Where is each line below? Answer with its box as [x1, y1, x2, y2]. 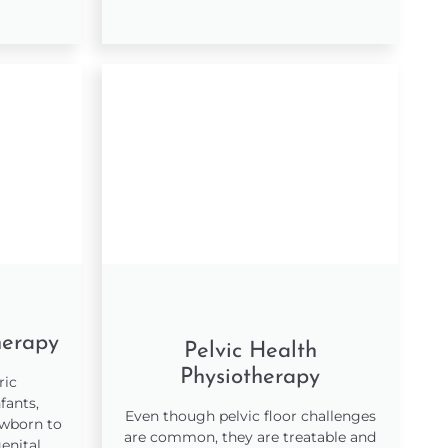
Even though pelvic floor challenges [124, 407, 376, 426]
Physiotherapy [180, 366, 320, 390]
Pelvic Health [183, 340, 317, 364]
